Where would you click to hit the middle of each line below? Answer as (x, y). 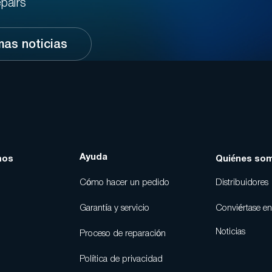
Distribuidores (242, 183)
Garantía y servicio (114, 208)
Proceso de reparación (122, 234)
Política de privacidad (121, 259)
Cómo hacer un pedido (124, 183)
